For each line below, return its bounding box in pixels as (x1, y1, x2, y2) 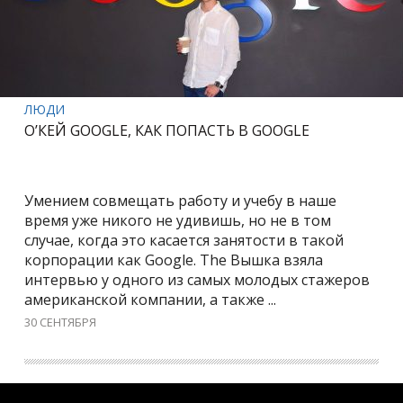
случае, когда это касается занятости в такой (24, 230, 345, 251)
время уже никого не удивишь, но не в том (24, 210, 332, 231)
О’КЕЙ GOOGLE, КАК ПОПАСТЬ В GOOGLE (24, 120, 310, 140)
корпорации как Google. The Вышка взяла (24, 250, 324, 271)
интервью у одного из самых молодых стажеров (24, 270, 371, 291)
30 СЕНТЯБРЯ (24, 315, 97, 331)
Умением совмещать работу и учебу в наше (24, 191, 337, 211)
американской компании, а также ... (24, 290, 277, 310)
